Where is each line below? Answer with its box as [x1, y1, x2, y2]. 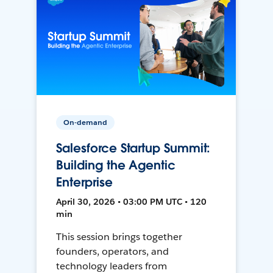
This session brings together [56, 230, 182, 244]
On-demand [63, 117, 108, 128]
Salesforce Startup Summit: [56, 140, 211, 157]
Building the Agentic [56, 157, 175, 174]
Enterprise [56, 174, 113, 191]
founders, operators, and [56, 245, 169, 258]
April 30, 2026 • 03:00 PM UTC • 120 [56, 196, 207, 208]
